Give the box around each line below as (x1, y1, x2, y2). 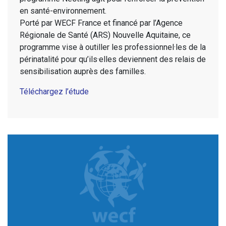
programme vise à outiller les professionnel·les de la (20, 42, 206, 52)
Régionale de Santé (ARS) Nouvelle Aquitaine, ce (20, 30, 191, 40)
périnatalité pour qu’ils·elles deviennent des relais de (20, 54, 206, 65)
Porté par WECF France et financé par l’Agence (20, 18, 183, 28)
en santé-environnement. (20, 6, 106, 16)
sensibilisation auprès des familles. (20, 67, 146, 77)
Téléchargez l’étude (20, 87, 89, 97)
